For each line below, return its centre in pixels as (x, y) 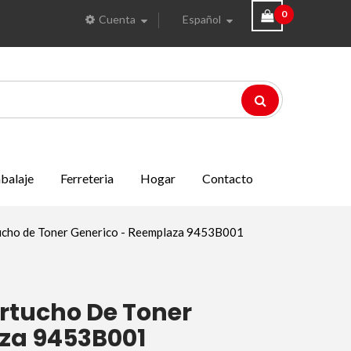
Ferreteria (87, 178)
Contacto (228, 178)
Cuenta (117, 19)
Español (201, 19)
